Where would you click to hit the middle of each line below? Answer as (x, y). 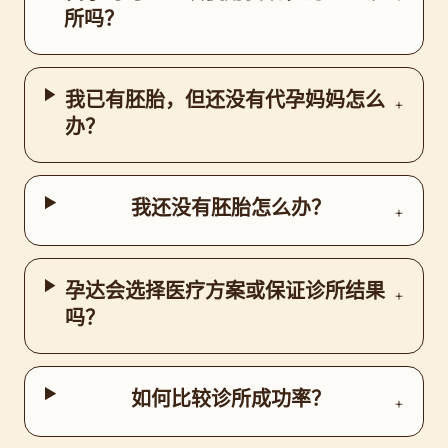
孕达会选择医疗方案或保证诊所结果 (225, 292)
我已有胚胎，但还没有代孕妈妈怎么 (225, 101)
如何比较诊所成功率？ (230, 400)
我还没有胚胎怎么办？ (230, 209)
